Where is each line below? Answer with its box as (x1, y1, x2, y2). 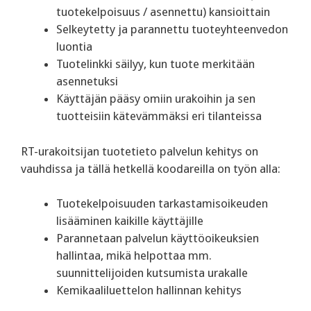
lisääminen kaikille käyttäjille (56, 214, 203, 228)
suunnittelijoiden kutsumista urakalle (56, 266, 248, 280)
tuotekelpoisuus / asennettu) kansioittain (56, 5, 270, 19)
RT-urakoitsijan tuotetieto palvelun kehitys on (21, 144, 258, 158)
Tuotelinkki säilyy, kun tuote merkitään (56, 57, 255, 72)
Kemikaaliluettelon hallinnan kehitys (56, 283, 242, 298)
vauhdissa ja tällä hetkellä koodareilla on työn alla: (21, 161, 280, 176)
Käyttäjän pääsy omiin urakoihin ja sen (56, 92, 255, 106)
